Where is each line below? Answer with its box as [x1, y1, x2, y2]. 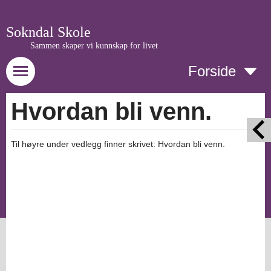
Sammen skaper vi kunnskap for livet [30, 41, 158, 50]
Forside [188, 63, 236, 79]
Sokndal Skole [6, 24, 91, 40]
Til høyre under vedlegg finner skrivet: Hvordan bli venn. [11, 139, 225, 149]
